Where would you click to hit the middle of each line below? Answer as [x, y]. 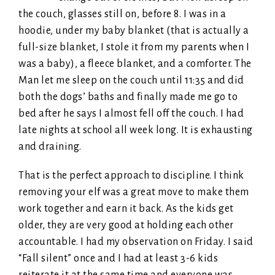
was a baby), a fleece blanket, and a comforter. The [135, 64]
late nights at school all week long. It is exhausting [136, 130]
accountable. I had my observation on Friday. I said [136, 242]
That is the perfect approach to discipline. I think [131, 176]
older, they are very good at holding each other [126, 226]
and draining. [50, 147]
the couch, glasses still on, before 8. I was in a [122, 14]
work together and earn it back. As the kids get [126, 209]
